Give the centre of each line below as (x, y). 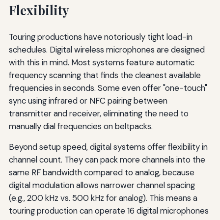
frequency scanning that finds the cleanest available (105, 75)
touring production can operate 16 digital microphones (109, 211)
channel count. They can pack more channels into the (107, 160)
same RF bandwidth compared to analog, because (101, 173)
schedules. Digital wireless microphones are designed (107, 50)
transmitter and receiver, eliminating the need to (98, 114)
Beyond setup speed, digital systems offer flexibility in (108, 147)
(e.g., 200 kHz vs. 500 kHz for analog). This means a (103, 198)
